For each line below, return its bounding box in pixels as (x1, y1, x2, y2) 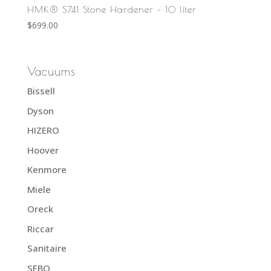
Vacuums (27, 65, 75, 79)
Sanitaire (27, 242, 67, 255)
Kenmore (27, 163, 67, 176)
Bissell (27, 85, 55, 97)
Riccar (27, 222, 54, 235)
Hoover (27, 143, 59, 156)
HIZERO (27, 124, 59, 137)
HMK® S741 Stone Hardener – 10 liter (27, 4, 197, 15)
